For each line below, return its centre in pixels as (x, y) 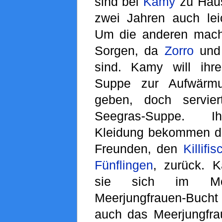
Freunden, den (139, 149)
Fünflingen (124, 165)
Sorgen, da (129, 51)
